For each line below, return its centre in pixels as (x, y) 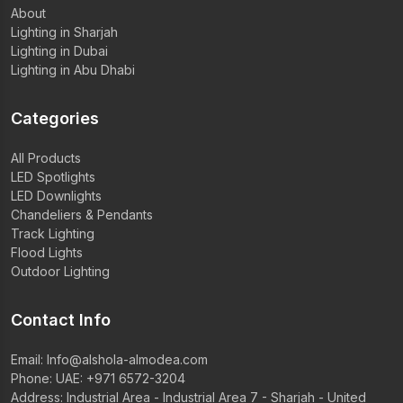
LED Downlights (56, 195)
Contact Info (61, 319)
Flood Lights (47, 252)
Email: (29, 359)
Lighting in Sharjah (64, 31)
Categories (55, 118)
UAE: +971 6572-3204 (121, 378)
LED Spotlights (53, 176)
